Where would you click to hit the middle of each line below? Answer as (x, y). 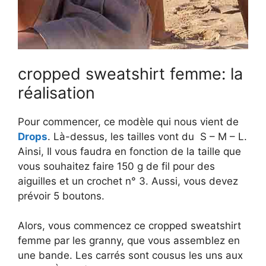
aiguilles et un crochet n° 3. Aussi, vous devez (128, 181)
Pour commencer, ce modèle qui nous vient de (128, 121)
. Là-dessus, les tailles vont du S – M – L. (147, 136)
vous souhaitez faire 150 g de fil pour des (116, 166)
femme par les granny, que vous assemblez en (129, 241)
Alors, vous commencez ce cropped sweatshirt (129, 226)
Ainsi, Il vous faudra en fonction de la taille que (129, 151)
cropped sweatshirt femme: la (130, 74)
